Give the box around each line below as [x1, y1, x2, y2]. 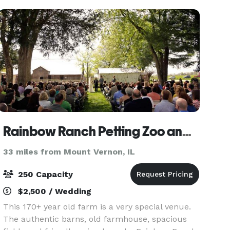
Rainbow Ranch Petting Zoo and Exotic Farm [182, 124, 192, 139]
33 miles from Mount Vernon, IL [3, 147, 136, 157]
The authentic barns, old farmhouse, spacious [3, 214, 187, 224]
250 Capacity [15, 169, 73, 179]
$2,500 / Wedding [15, 186, 92, 196]
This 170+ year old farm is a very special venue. [3, 202, 191, 212]
